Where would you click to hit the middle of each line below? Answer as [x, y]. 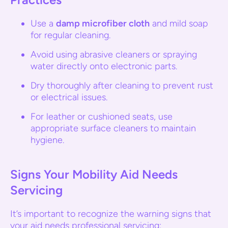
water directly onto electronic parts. [104, 66]
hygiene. [47, 140]
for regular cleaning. [70, 35]
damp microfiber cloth [103, 23]
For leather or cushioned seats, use [102, 117]
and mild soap [179, 23]
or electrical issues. [69, 97]
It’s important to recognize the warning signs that [111, 214]
